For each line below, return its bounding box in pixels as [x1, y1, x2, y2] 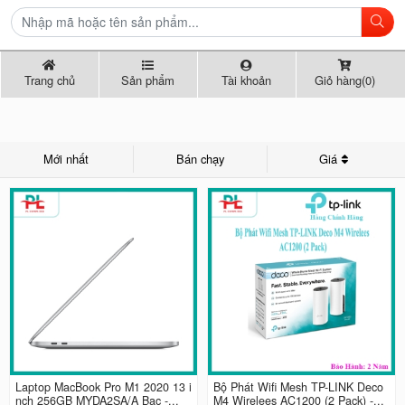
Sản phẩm [121, 71, 175, 89]
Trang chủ [24, 71, 75, 89]
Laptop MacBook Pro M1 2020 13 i [14, 379, 192, 396]
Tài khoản [221, 71, 272, 89]
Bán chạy [171, 150, 220, 168]
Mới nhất [39, 150, 85, 168]
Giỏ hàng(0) [314, 71, 375, 89]
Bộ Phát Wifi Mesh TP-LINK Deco [213, 379, 383, 396]
